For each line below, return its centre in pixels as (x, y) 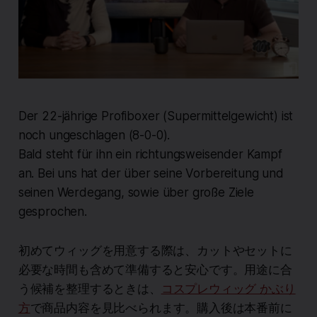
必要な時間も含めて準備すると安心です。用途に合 (155, 270)
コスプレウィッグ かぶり (228, 289)
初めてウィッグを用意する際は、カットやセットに (155, 251)
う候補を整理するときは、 (90, 289)
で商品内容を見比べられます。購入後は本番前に (161, 308)
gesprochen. (52, 212)
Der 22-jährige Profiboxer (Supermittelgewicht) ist (156, 116)
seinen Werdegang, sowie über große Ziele (136, 193)
